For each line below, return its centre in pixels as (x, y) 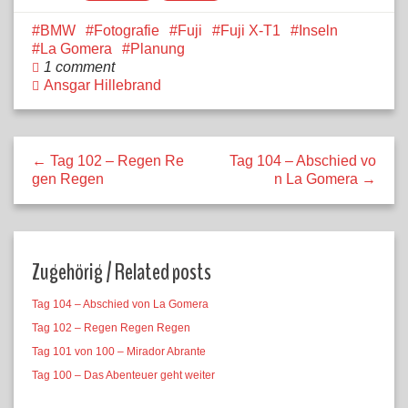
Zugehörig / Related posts (122, 271)
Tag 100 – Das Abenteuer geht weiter (123, 375)
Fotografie (127, 30)
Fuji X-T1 (250, 30)
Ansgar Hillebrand (102, 85)
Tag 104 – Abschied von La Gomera (120, 304)
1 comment (79, 66)
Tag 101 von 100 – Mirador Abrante (119, 351)
